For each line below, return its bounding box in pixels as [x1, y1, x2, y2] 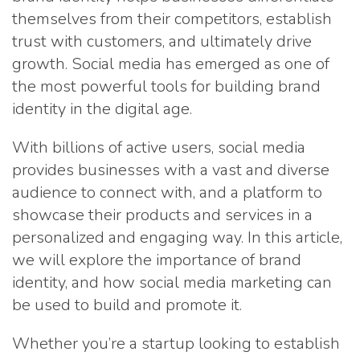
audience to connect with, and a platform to [12, 182, 322, 203]
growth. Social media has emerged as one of [12, 53, 329, 75]
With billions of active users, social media [12, 137, 305, 158]
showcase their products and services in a [12, 204, 313, 226]
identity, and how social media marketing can [12, 272, 332, 293]
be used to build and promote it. [12, 294, 242, 316]
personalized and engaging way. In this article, [12, 227, 342, 248]
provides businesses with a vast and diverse [12, 159, 329, 181]
